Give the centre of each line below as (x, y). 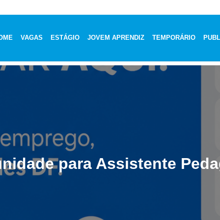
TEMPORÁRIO (174, 37)
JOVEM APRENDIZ (116, 37)
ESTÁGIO (65, 37)
